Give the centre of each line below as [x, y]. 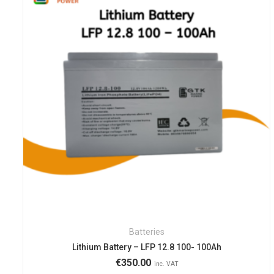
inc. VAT [167, 264]
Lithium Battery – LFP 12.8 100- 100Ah [146, 247]
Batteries [146, 232]
